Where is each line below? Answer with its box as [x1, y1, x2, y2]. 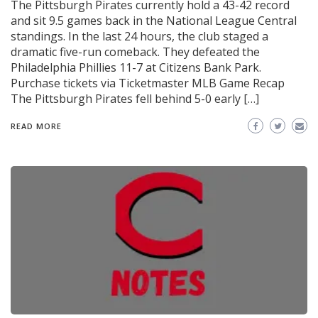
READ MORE [11, 121, 62, 132]
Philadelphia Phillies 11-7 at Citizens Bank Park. [11, 60, 261, 76]
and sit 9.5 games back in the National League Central [11, 13, 297, 29]
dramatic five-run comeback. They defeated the [11, 44, 260, 60]
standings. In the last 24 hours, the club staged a [11, 28, 268, 45]
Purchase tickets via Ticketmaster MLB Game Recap [11, 75, 285, 92]
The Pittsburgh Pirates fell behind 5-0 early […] [11, 91, 259, 107]
